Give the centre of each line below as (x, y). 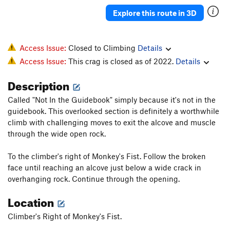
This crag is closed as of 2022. (122, 61)
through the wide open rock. (57, 134)
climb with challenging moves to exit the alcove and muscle (112, 122)
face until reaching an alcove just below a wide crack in (104, 168)
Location (32, 201)
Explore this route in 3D (155, 13)
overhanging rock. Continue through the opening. (94, 179)
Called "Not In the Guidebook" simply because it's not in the (112, 100)
